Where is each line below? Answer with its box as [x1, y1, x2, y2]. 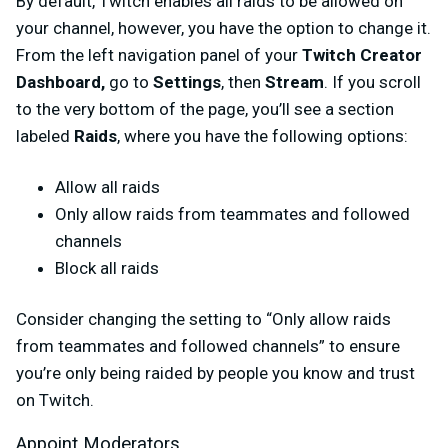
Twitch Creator [302, 45, 422, 66]
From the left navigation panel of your [16, 45, 302, 66]
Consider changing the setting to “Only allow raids [16, 309, 391, 330]
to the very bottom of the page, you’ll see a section [16, 99, 394, 120]
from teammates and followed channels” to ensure [16, 336, 400, 357]
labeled [16, 126, 74, 147]
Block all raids [55, 258, 159, 279]
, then [221, 72, 265, 93]
